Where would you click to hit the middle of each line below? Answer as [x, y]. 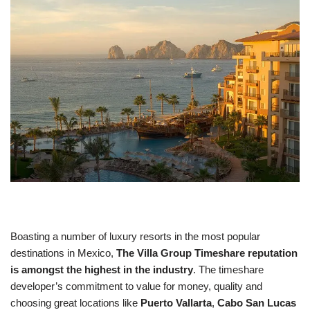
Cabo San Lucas [257, 302]
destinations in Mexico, [63, 253]
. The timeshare [228, 269]
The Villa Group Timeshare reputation [207, 253]
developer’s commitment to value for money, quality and [136, 286]
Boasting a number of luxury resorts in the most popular [135, 236]
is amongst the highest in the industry [102, 269]
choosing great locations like [75, 302]
